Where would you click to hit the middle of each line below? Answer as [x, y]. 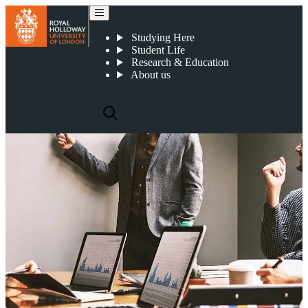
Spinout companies [222, 27]
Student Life [156, 50]
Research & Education [178, 62]
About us [149, 75]
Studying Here [161, 37]
